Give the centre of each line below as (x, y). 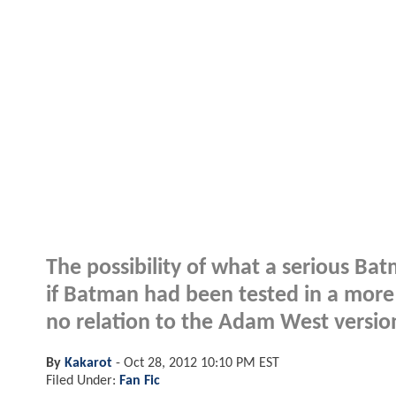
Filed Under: (83, 381)
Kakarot (88, 363)
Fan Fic (140, 381)
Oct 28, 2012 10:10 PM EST (202, 363)
